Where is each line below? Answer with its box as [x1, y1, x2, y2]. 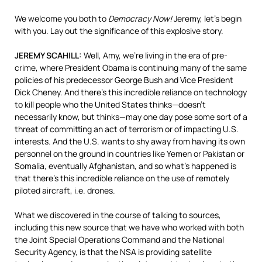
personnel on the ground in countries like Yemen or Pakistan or [15, 148, 244, 159]
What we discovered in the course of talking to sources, [15, 209, 221, 220]
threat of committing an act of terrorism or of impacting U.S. [15, 123, 239, 135]
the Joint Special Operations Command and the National [15, 234, 224, 245]
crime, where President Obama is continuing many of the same [15, 62, 247, 73]
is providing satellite [136, 246, 212, 257]
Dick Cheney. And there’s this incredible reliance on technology [15, 87, 247, 98]
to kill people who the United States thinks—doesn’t [15, 99, 206, 110]
